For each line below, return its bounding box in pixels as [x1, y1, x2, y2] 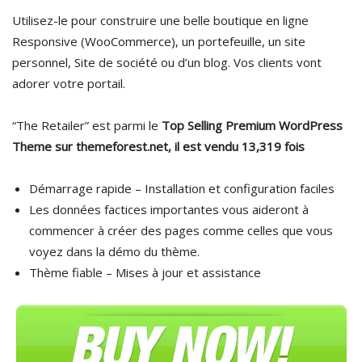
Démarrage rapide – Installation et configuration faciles [29, 179, 335, 196]
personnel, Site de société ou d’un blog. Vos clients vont [12, 53, 322, 70]
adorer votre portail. [12, 74, 125, 91]
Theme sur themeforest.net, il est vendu [12, 137, 242, 154]
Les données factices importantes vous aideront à [29, 200, 309, 217]
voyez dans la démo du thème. [29, 242, 200, 259]
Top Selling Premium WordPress [162, 116, 343, 133]
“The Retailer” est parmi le [12, 116, 162, 133]
